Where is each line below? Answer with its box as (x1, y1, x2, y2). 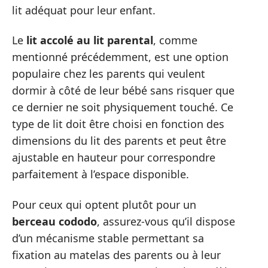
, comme (153, 33, 197, 48)
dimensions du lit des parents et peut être (12, 133, 226, 148)
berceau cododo (12, 214, 97, 229)
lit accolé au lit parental (26, 33, 153, 48)
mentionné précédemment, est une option (12, 50, 229, 65)
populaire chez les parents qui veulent (12, 66, 205, 81)
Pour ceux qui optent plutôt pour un (12, 197, 196, 212)
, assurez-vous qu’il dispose (97, 214, 235, 229)
